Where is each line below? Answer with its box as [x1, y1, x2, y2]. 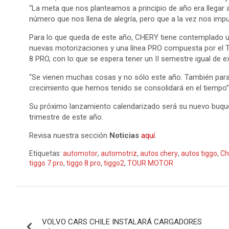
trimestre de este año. [29, 112, 107, 122]
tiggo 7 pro [29, 158, 63, 167]
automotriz [101, 149, 137, 157]
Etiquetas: [29, 149, 61, 157]
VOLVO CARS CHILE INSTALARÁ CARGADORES [42, 217, 202, 226]
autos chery [140, 149, 178, 157]
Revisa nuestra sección [29, 130, 109, 140]
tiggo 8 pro [66, 158, 101, 167]
